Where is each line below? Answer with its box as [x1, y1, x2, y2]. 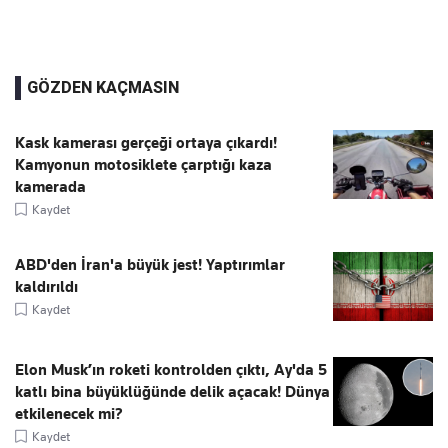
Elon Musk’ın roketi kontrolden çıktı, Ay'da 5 [15, 361, 327, 380]
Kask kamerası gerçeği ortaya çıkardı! [15, 134, 277, 153]
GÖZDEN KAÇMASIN [27, 78, 179, 98]
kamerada [15, 178, 86, 197]
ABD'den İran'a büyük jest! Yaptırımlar [15, 256, 285, 275]
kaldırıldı [15, 278, 78, 297]
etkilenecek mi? [15, 405, 123, 424]
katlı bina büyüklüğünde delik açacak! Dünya [15, 383, 330, 402]
